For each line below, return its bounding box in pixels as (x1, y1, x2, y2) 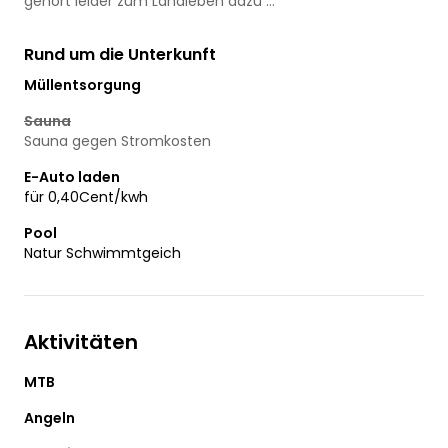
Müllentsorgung (24, 74, 141, 95)
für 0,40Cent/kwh (24, 186, 148, 207)
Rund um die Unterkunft (24, 42, 216, 66)
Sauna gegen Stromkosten (24, 130, 211, 151)
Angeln (24, 407, 75, 428)
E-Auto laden (24, 166, 120, 187)
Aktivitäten (24, 327, 138, 356)
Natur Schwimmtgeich (24, 242, 181, 263)
